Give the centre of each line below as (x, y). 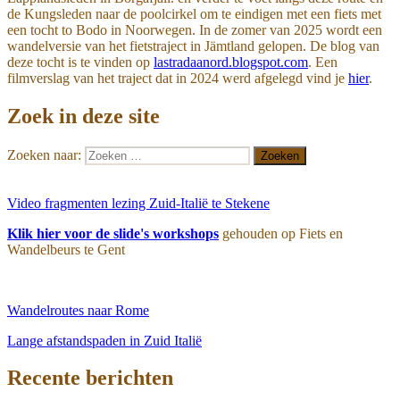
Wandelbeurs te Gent (66, 249)
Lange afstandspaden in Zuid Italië (104, 340)
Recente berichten (90, 378)
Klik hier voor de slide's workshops (113, 233)
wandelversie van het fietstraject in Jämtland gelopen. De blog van (193, 46)
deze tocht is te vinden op (80, 62)
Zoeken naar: (44, 154)
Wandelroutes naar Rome (78, 310)
